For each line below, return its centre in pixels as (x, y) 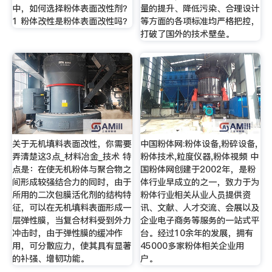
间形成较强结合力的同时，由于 (71, 182)
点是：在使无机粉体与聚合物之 (71, 169)
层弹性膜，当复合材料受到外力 (71, 220)
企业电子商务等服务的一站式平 (200, 220)
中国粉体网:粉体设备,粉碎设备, (199, 144)
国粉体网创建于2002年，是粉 (198, 169)
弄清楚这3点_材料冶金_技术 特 (71, 156)
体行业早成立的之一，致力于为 (200, 182)
